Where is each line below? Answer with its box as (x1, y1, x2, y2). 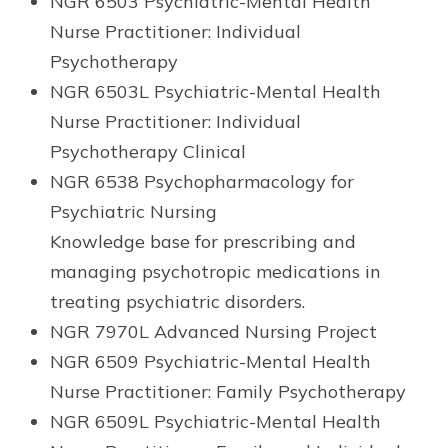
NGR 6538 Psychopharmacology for (50, 170, 354, 194)
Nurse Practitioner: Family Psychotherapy (50, 380, 406, 404)
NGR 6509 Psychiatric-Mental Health (50, 350, 371, 374)
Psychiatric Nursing (50, 200, 217, 224)
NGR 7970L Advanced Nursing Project (50, 320, 377, 344)
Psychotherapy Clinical (50, 140, 246, 164)
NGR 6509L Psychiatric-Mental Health (50, 410, 381, 434)
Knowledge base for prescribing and (50, 230, 356, 254)
